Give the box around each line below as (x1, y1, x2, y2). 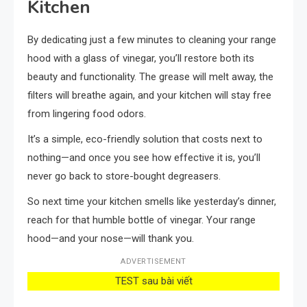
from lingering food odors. (27, 107, 146, 120)
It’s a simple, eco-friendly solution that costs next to (27, 132, 262, 145)
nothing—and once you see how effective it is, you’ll (27, 151, 260, 164)
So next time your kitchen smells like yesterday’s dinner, (27, 195, 276, 208)
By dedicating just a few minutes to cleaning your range (27, 33, 276, 46)
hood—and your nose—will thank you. (27, 232, 194, 245)
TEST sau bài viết (114, 274, 193, 287)
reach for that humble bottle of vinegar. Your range (27, 213, 256, 226)
